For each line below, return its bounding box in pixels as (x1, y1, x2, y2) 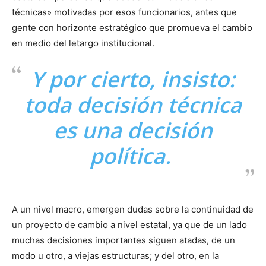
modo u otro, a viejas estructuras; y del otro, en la (12, 249, 219, 261)
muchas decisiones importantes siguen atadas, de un (12, 234, 235, 246)
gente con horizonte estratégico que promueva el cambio (12, 21, 252, 33)
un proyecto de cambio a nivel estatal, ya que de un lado (12, 218, 247, 230)
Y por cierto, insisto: (31, 64, 235, 94)
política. (90, 141, 176, 170)
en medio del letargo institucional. (12, 37, 157, 49)
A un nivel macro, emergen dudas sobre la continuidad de (12, 203, 254, 215)
